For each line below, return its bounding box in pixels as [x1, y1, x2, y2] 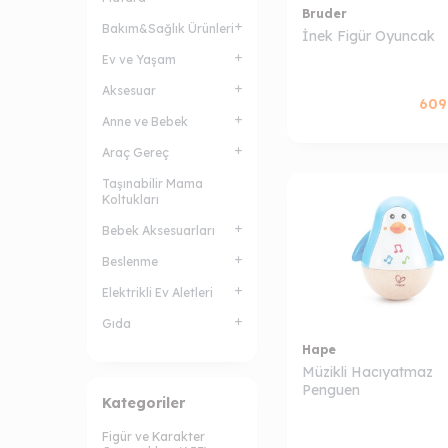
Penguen [302, 381, 360, 399]
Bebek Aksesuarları [102, 223, 215, 238]
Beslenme [102, 254, 158, 269]
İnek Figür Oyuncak [302, 27, 435, 45]
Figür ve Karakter [102, 429, 205, 444]
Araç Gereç [102, 145, 169, 160]
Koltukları [102, 192, 159, 207]
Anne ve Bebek [102, 114, 188, 129]
